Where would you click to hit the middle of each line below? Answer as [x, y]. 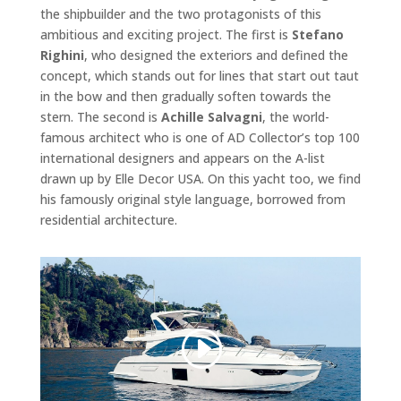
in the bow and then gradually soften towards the [185, 96]
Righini [62, 55]
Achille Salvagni [211, 116]
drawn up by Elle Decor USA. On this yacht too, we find [200, 178]
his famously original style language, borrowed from [192, 199]
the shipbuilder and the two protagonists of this [180, 13]
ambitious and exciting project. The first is [166, 34]
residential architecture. [108, 219]
